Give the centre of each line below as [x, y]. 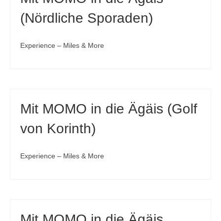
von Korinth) [58, 129]
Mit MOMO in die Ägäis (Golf [109, 109]
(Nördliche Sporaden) [87, 18]
